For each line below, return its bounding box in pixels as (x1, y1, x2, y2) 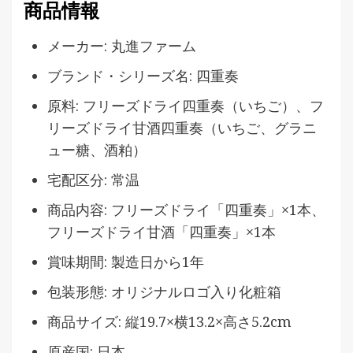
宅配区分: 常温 (47, 169, 139, 189)
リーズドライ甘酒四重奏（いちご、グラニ (47, 117, 317, 137)
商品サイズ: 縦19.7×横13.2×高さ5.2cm (47, 311, 292, 331)
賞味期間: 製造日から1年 (47, 251, 204, 271)
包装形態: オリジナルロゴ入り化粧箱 (47, 281, 281, 301)
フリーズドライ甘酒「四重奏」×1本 (47, 221, 276, 241)
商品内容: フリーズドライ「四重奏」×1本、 (47, 199, 325, 219)
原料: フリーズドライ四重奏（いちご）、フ (47, 95, 324, 115)
